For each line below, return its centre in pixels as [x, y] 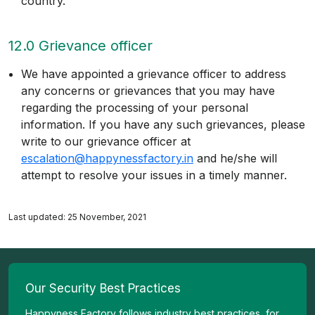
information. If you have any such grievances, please [163, 125]
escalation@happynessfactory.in [107, 159]
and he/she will [235, 159]
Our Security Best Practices [103, 289]
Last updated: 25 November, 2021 [77, 217]
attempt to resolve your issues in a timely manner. [154, 175]
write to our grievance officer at [106, 142]
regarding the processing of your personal [135, 108]
